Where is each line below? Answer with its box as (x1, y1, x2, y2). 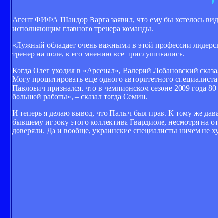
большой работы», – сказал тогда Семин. (12, 92, 147, 101)
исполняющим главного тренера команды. (12, 24, 153, 33)
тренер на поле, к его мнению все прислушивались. (12, 49, 184, 58)
